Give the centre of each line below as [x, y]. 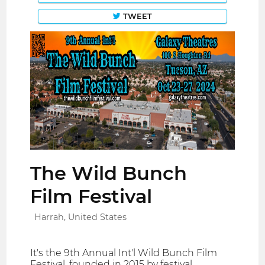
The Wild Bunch [109, 173]
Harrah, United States [81, 217]
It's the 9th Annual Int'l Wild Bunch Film [124, 253]
